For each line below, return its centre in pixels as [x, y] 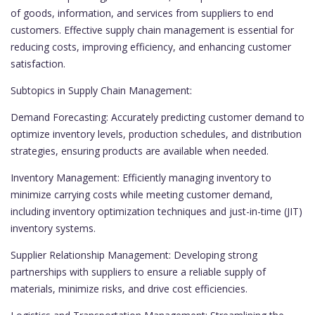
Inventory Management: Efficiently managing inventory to [141, 178]
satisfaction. [38, 64]
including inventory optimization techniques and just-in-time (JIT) [156, 212]
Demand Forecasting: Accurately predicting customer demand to [157, 117]
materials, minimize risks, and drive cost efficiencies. [129, 289]
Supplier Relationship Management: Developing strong [134, 255]
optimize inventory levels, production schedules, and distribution [156, 134]
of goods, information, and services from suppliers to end [142, 13]
